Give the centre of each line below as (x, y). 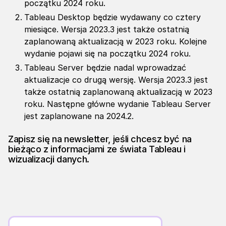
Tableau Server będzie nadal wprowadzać (105, 68)
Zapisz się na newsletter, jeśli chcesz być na (100, 139)
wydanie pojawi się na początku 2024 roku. (107, 54)
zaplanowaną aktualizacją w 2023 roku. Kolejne (116, 42)
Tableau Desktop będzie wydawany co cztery (112, 17)
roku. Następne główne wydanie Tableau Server (118, 104)
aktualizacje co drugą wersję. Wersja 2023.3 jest (116, 80)
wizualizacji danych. (49, 159)
